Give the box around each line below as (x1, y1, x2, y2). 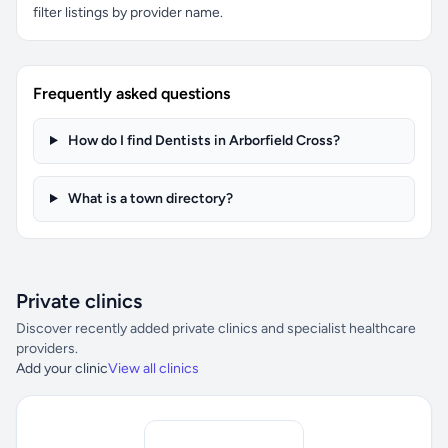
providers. (16, 340, 78, 357)
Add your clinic (16, 360, 108, 377)
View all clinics (108, 360, 199, 377)
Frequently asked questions (33, 84, 230, 103)
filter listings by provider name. (33, 4, 223, 21)
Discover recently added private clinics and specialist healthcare (16, 320, 416, 337)
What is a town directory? (64, 190, 233, 207)
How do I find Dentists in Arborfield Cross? (64, 132, 340, 149)
